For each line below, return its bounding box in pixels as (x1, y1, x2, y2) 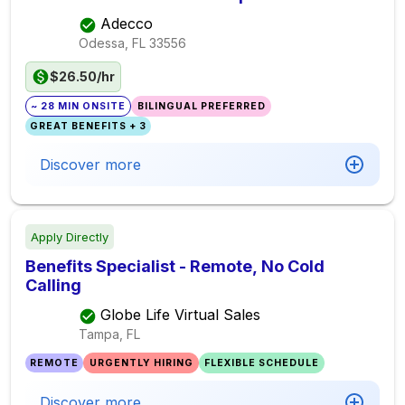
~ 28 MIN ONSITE (31, 100, 127, 112)
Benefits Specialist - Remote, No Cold (25, 257, 325, 276)
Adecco (100, 14, 153, 33)
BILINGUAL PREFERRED (137, 100, 266, 112)
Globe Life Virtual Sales (100, 306, 260, 325)
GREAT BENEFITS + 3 (30, 120, 147, 132)
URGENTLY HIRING (89, 357, 193, 369)
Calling (25, 276, 81, 295)
